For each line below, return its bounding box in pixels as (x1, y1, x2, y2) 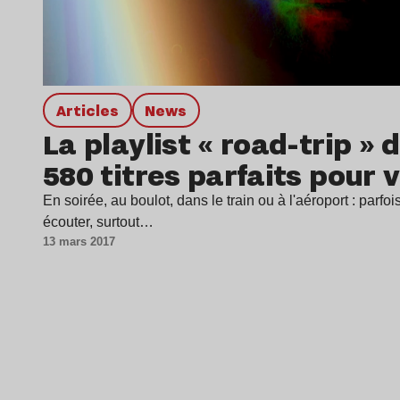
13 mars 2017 (43, 234, 115, 248)
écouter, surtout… (43, 213, 154, 229)
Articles (65, 99, 119, 121)
